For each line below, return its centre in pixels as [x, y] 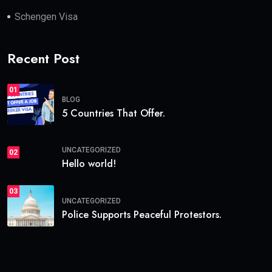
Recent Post [43, 59]
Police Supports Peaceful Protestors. [142, 214]
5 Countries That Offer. [114, 113]
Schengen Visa [46, 17]
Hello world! [89, 164]
